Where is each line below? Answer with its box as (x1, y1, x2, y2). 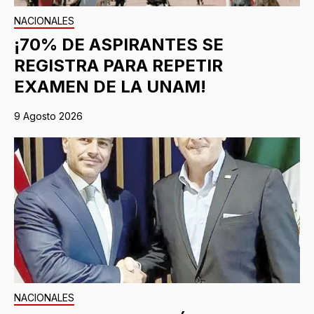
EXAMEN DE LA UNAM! (14, 76, 206, 97)
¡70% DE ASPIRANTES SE (14, 34, 224, 55)
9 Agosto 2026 (14, 109, 83, 122)
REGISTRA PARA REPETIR (14, 55, 223, 76)
